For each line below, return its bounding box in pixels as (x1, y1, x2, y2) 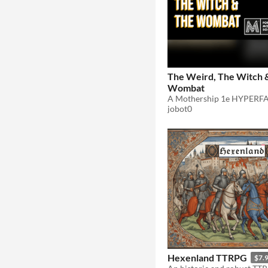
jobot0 (167, 103, 192, 114)
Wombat (167, 82, 205, 94)
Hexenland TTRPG (167, 251, 247, 263)
